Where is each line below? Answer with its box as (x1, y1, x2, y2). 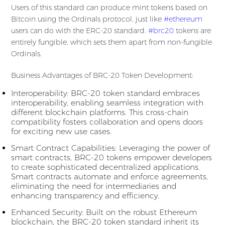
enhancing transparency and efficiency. (11, 191, 159, 201)
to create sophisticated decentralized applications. (11, 162, 200, 172)
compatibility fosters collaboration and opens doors (11, 117, 203, 127)
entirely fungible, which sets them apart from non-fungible (11, 38, 212, 47)
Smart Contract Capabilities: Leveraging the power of (11, 143, 210, 153)
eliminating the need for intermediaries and (11, 181, 176, 191)
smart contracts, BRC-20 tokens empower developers (11, 153, 212, 163)
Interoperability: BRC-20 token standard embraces (11, 88, 200, 98)
